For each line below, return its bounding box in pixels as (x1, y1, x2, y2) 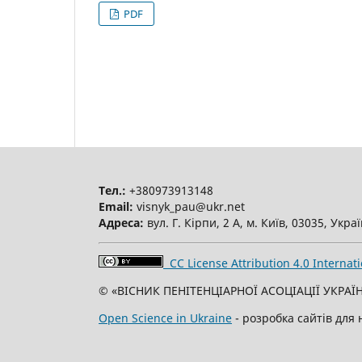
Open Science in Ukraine (99, 310, 232, 326)
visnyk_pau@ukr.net (133, 199, 245, 215)
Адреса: (99, 215, 144, 231)
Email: (99, 199, 133, 215)
